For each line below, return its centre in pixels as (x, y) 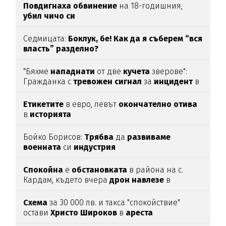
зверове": (169, 72)
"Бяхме (37, 72)
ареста (139, 213)
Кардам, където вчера (67, 180)
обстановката (100, 170)
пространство (142, 190)
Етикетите (44, 104)
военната (42, 147)
